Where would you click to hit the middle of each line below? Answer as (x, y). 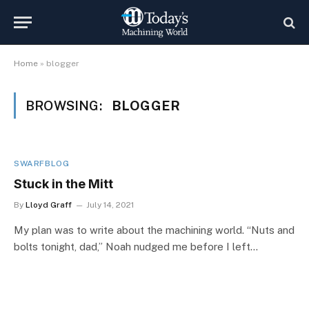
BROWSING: (65, 106)
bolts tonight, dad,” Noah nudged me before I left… (136, 247)
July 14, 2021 (110, 205)
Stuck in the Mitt (63, 184)
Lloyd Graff (49, 205)
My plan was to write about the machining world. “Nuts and (154, 230)
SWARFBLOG (42, 163)
